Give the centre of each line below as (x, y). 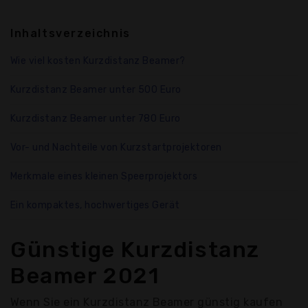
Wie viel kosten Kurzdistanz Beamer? (98, 61)
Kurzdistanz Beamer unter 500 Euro (96, 90)
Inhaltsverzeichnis (70, 34)
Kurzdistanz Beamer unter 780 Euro (96, 119)
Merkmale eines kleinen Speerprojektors (104, 177)
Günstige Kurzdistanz (135, 250)
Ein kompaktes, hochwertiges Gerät (95, 206)
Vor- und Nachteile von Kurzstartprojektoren (116, 148)
